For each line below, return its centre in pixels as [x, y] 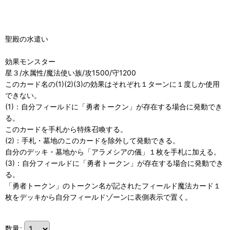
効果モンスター [30, 62]
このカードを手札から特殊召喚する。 [66, 129]
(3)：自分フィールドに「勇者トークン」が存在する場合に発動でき [114, 163]
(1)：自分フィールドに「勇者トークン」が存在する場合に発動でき [114, 107]
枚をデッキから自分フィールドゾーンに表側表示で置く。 [99, 197]
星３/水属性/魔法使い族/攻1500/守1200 [71, 73]
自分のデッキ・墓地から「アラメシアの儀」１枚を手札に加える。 [113, 152]
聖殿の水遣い [27, 39]
